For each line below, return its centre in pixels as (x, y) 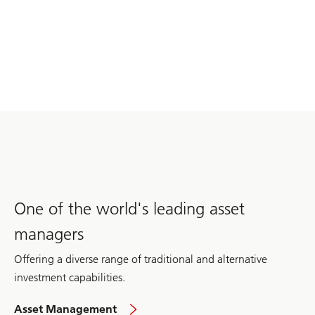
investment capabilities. (70, 277)
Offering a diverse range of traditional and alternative (141, 259)
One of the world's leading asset (129, 208)
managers (49, 233)
